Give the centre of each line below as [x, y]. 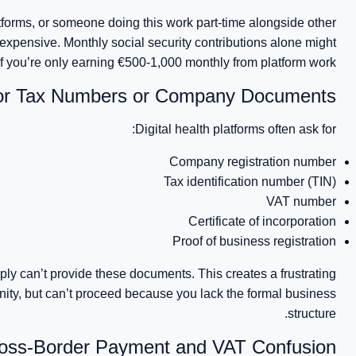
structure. [312, 313]
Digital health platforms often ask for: [236, 129]
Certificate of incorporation [263, 221]
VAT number [302, 201]
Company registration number [253, 162]
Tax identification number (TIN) [250, 182]
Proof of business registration [255, 241]
